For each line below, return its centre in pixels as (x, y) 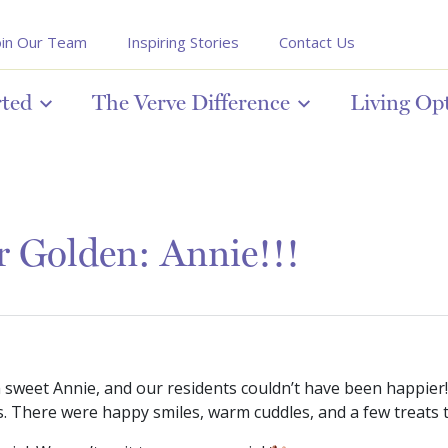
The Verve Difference (191, 102)
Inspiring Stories (183, 42)
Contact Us (317, 42)
